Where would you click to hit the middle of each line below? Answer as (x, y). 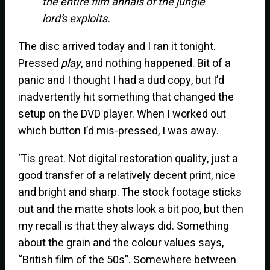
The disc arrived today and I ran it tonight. (117, 46)
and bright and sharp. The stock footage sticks (130, 192)
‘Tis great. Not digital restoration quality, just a (128, 159)
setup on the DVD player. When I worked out (122, 114)
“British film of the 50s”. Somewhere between (127, 260)
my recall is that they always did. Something (124, 226)
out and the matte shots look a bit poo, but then (131, 209)
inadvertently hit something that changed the (126, 97)
